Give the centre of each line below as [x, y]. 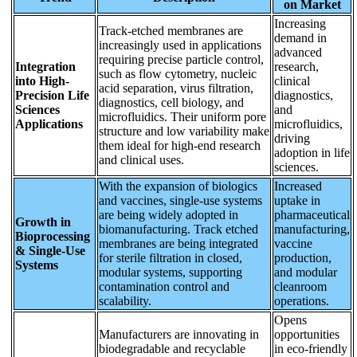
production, [303, 257]
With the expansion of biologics [178, 186]
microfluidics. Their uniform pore [182, 116]
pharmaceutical [312, 214]
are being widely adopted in [169, 214]
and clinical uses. [141, 159]
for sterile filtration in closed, [171, 257]
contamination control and [164, 286]
